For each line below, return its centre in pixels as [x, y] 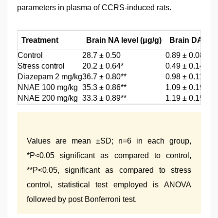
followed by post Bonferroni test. [82, 199]
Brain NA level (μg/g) [124, 40]
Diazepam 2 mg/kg [50, 77]
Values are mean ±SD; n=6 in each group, [109, 141]
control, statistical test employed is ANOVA [109, 185]
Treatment [40, 40]
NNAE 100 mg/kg [48, 87]
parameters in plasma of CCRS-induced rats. [94, 8]
